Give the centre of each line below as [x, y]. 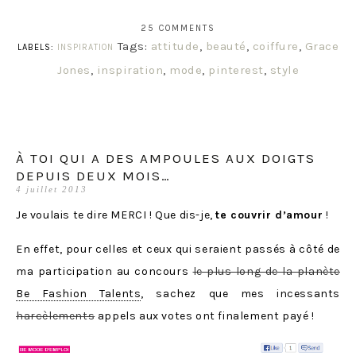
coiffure [275, 46]
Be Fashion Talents [79, 293]
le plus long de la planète [266, 271]
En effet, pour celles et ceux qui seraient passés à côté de [178, 249]
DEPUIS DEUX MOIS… [93, 175]
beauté [226, 46]
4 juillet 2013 [52, 189]
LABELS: [37, 47]
